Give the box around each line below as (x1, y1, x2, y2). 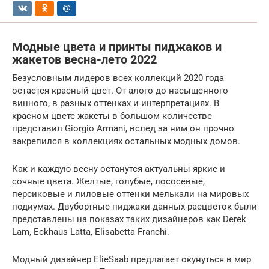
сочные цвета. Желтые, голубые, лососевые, (12, 175, 205, 187)
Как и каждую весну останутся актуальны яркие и (12, 163, 225, 174)
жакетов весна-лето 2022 (12, 53, 157, 67)
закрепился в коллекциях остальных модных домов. (12, 135, 240, 147)
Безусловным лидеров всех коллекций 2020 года (12, 72, 224, 83)
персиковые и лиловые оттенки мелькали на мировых (12, 188, 249, 199)
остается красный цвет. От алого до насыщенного (12, 85, 228, 96)
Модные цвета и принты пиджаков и (12, 40, 222, 54)
